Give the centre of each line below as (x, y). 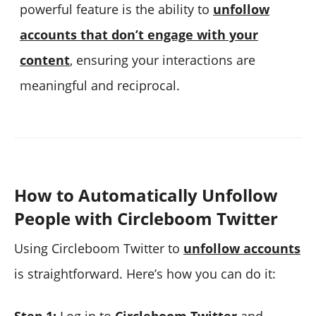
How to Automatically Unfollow (146, 195)
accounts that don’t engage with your (139, 35)
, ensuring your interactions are (163, 60)
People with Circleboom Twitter (146, 219)
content (45, 60)
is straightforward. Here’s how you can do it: (145, 274)
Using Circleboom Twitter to (99, 249)
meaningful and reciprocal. (100, 86)
